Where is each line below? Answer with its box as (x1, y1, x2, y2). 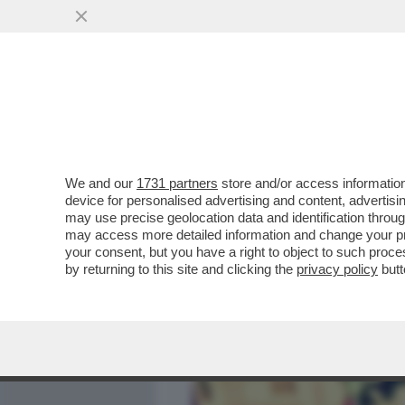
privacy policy (297, 261, 378, 277)
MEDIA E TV (231, 104, 307, 126)
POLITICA (331, 104, 394, 126)
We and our (65, 175, 137, 191)
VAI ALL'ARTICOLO (192, 237, 320, 252)
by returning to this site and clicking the (65, 261, 297, 277)
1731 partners (137, 175, 218, 191)
